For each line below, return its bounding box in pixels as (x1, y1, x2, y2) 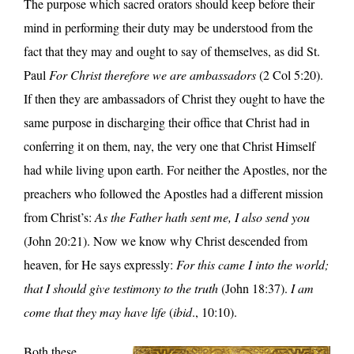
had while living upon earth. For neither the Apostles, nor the (24, 160, 327, 178)
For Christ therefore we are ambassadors (49, 66, 256, 83)
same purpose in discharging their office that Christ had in (24, 113, 310, 130)
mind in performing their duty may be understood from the (24, 18, 313, 36)
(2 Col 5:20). (256, 66, 323, 83)
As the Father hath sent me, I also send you (95, 208, 310, 225)
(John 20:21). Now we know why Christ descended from (24, 232, 307, 249)
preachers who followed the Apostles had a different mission (24, 184, 323, 201)
